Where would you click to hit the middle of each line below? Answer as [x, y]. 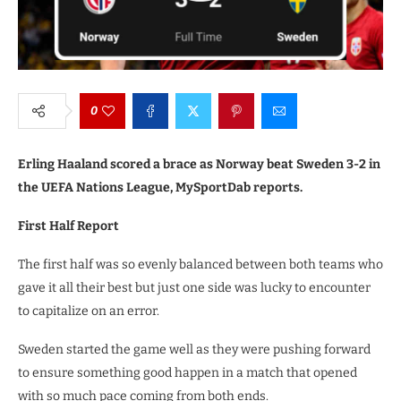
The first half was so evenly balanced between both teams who [200, 264]
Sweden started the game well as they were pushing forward [194, 349]
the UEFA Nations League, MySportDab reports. [160, 187]
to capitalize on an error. [89, 311]
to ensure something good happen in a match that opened [188, 372]
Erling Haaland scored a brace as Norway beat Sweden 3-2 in [199, 164]
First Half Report [68, 226]
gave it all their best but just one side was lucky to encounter [194, 287]
